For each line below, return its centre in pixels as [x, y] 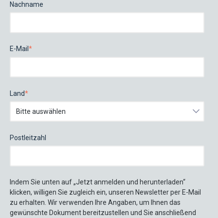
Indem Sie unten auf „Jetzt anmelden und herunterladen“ [98, 182]
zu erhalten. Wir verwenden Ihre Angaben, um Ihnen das [95, 203]
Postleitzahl [28, 137]
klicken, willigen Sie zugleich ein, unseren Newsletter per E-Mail [105, 192]
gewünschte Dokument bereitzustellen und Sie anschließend [103, 213]
